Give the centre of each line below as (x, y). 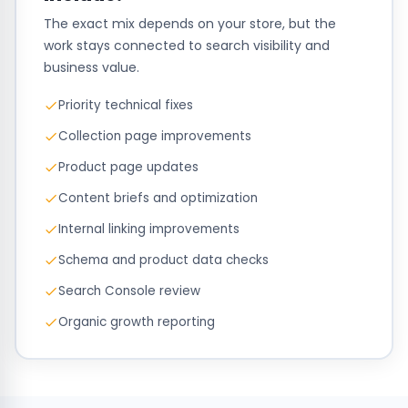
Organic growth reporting (136, 321)
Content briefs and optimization (158, 198)
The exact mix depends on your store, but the (189, 23)
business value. (91, 67)
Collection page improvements (154, 136)
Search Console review (129, 291)
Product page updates (128, 167)
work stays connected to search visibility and (186, 45)
